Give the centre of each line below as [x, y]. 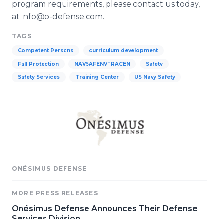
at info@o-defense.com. [58, 16]
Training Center [97, 77]
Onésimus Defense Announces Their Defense [105, 208]
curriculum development [123, 51]
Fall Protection [38, 64]
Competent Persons [45, 51]
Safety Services [39, 77]
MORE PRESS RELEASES [55, 193]
